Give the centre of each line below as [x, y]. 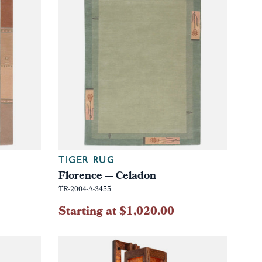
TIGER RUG [87, 161]
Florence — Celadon [107, 177]
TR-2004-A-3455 [85, 190]
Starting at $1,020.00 [116, 212]
